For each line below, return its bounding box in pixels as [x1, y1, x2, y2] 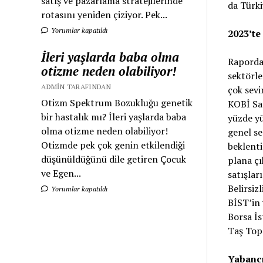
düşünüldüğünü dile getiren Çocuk [41, 153, 187, 166]
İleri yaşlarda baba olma [41, 49, 180, 66]
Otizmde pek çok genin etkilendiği [41, 139, 186, 152]
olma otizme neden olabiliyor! [41, 124, 168, 138]
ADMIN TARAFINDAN [41, 82, 112, 92]
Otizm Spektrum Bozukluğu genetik [41, 96, 193, 110]
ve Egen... [41, 167, 82, 180]
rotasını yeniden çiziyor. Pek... [41, 8, 168, 22]
